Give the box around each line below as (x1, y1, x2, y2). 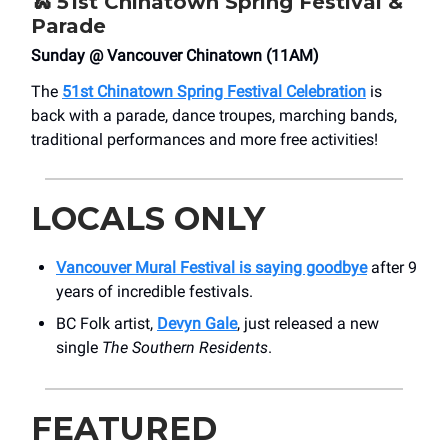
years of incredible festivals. (56, 282, 253, 302)
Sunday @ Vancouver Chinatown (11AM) (31, 46, 319, 66)
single (56, 338, 102, 358)
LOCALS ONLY (31, 199, 265, 239)
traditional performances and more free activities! (31, 130, 378, 150)
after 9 (367, 258, 417, 278)
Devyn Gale (157, 314, 237, 334)
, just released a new (237, 314, 379, 334)
